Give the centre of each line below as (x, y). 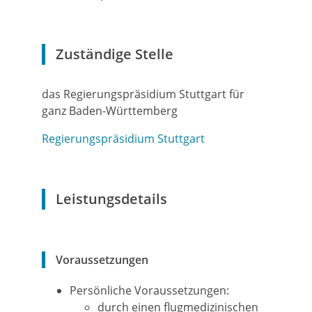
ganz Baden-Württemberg (110, 111)
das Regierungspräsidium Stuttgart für (143, 94)
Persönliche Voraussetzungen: (149, 290)
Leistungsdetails (111, 199)
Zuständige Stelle (115, 54)
